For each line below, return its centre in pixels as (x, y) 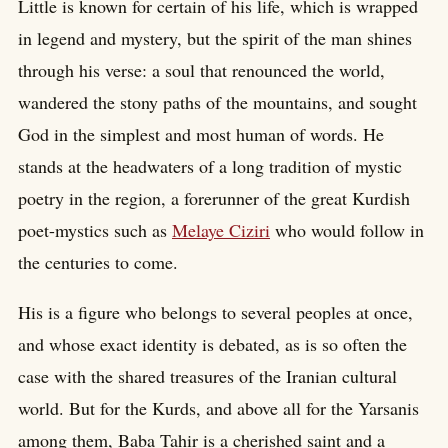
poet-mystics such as (95, 230)
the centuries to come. (98, 262)
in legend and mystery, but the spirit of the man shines (215, 38)
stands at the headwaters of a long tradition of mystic (210, 166)
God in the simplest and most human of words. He (201, 134)
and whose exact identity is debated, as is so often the (212, 344)
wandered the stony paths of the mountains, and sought (217, 102)
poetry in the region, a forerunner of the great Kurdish (214, 198)
